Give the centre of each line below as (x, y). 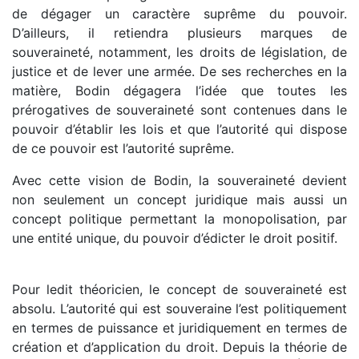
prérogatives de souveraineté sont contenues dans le (179, 110)
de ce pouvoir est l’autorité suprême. (123, 149)
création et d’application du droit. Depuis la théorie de (179, 347)
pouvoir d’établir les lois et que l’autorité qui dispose (179, 129)
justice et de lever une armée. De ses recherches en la (179, 72)
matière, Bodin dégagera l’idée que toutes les (179, 91)
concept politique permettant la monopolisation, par (179, 219)
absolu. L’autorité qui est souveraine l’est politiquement (179, 309)
